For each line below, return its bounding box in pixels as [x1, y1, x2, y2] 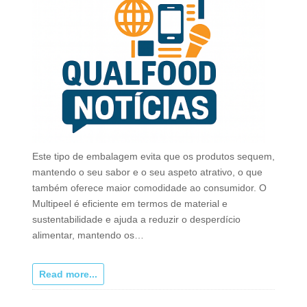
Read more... [38, 269, 97, 280]
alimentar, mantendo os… [32, 230, 144, 241]
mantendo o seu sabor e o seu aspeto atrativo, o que [32, 167, 262, 178]
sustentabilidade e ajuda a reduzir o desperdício [32, 214, 241, 225]
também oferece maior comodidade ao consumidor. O [32, 182, 267, 194]
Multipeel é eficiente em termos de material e [32, 198, 228, 210]
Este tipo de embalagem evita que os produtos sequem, [32, 151, 275, 162]
